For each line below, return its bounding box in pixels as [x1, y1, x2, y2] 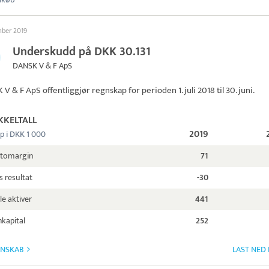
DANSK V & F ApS [13, 59, 72, 73]
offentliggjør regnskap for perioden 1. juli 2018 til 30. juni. [41, 83, 255, 98]
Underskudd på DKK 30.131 [13, 41, 151, 62]
